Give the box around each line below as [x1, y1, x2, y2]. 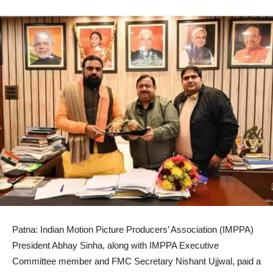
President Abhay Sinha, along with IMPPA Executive [12, 240, 219, 251]
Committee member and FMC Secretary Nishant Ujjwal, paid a [12, 256, 261, 267]
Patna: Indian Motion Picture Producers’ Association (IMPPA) [12, 224, 253, 235]
